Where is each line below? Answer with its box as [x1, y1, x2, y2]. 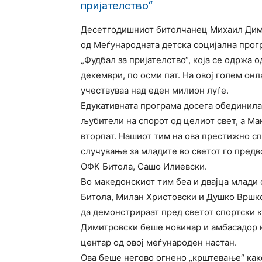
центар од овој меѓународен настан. [81, 237, 237, 248]
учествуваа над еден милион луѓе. [81, 85, 229, 96]
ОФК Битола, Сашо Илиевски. [81, 161, 207, 172]
